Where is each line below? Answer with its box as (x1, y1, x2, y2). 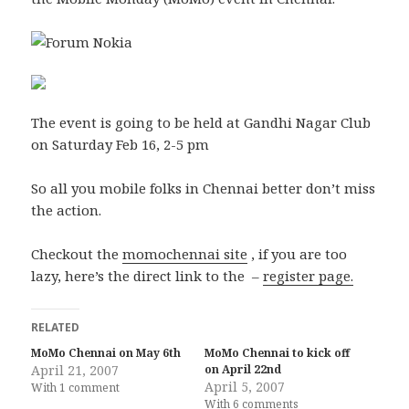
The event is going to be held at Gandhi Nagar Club (31, 113, 372, 132)
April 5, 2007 (204, 378, 285, 396)
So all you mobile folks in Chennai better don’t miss (31, 179, 376, 198)
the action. (31, 201, 102, 220)
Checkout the (31, 245, 123, 264)
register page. (263, 267, 354, 286)
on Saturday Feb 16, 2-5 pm (31, 135, 210, 154)
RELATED (31, 320, 80, 336)
